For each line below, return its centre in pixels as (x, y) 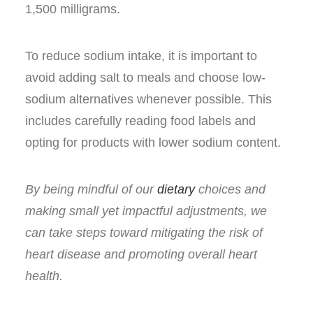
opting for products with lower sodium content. (153, 143)
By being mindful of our (91, 190)
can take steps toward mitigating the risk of (144, 233)
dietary (176, 190)
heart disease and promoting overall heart (141, 255)
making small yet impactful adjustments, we (146, 211)
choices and (230, 190)
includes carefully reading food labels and (140, 121)
